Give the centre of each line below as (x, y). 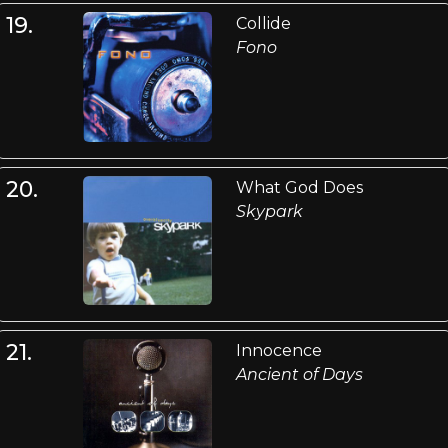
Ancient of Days (299, 374)
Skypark (269, 211)
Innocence (278, 350)
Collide (263, 24)
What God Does (299, 187)
